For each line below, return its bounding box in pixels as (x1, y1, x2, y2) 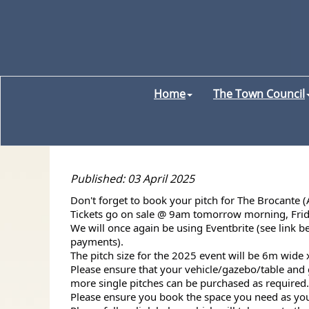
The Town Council (213, 86, 305, 101)
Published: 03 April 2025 (70, 171, 195, 186)
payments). (70, 235, 123, 248)
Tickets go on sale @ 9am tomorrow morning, (70, 207, 291, 221)
